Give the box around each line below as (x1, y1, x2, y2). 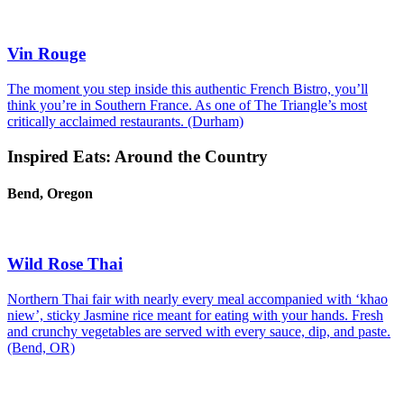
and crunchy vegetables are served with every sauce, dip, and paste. (7, 323, 390, 339)
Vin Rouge (7, 44, 86, 64)
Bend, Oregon (7, 185, 93, 201)
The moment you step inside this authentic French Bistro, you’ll (7, 80, 368, 96)
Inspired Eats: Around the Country (7, 146, 268, 166)
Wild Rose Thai (7, 253, 123, 273)
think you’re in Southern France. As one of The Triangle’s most (7, 96, 367, 113)
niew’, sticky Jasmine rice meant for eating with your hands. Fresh (7, 307, 383, 323)
